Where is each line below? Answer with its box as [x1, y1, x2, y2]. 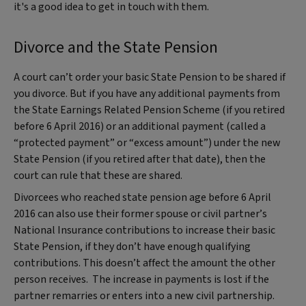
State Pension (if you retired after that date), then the [14, 151, 266, 167]
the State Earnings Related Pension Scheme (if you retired [14, 102, 285, 117]
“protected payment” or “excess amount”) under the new [14, 135, 281, 150]
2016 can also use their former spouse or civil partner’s [14, 206, 267, 221]
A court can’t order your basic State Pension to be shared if [14, 69, 286, 85]
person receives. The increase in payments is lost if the [14, 271, 269, 287]
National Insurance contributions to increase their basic [14, 222, 275, 238]
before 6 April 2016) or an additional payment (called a [14, 118, 266, 134]
